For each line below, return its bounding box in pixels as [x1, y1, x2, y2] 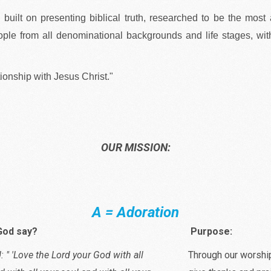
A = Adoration [92, 203, 179, 221]
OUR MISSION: [100, 140, 171, 154]
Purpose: [190, 225, 232, 237]
